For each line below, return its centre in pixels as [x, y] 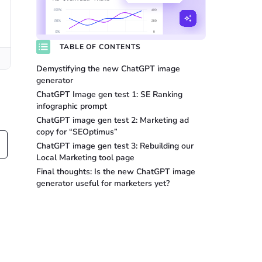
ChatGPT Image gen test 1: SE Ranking [109, 94]
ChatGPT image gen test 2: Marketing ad [112, 120]
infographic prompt [71, 106]
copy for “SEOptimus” [77, 132]
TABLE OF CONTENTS [100, 47]
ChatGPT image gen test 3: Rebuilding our [115, 146]
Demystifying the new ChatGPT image [108, 69]
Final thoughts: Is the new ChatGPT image [116, 172]
